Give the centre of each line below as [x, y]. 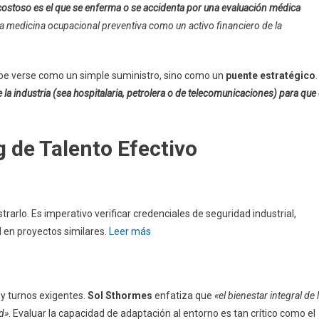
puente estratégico [271, 75]
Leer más [130, 231]
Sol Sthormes [120, 295]
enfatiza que [183, 295]
